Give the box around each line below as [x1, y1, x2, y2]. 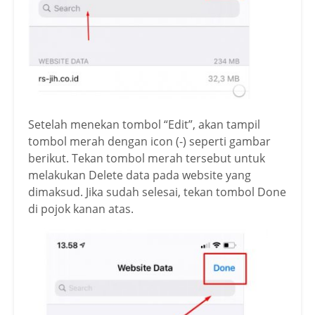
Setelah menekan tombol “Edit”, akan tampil [28, 116, 260, 132]
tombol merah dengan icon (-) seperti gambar [28, 133, 271, 149]
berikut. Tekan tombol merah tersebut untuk [28, 150, 265, 166]
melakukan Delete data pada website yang [28, 167, 251, 183]
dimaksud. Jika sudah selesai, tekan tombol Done [28, 184, 286, 200]
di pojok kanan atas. [28, 200, 134, 217]
